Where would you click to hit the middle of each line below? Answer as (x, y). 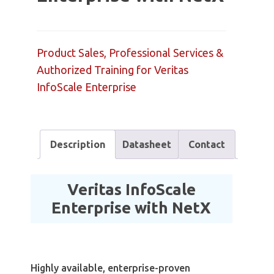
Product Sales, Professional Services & (130, 53)
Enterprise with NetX (131, 208)
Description (78, 144)
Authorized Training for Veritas (113, 70)
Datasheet (147, 144)
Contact (207, 144)
